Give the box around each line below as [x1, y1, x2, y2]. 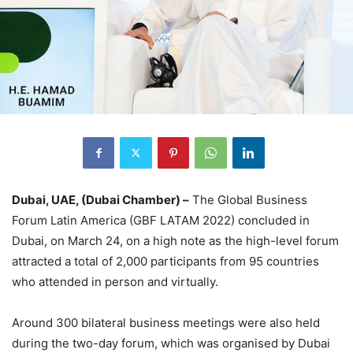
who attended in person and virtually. [12, 273, 218, 289]
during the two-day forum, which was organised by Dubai [12, 335, 330, 351]
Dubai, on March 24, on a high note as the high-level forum [12, 232, 339, 248]
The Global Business [189, 191, 307, 207]
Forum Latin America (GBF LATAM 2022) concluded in [12, 212, 310, 228]
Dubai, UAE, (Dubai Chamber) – [12, 191, 189, 207]
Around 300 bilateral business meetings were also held [12, 314, 320, 330]
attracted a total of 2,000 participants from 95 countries [12, 253, 319, 269]
